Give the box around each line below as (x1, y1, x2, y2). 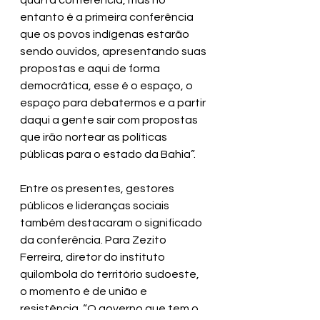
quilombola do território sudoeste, (20, 269, 201, 281)
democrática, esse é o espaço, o (20, 80, 195, 92)
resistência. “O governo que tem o (20, 303, 201, 315)
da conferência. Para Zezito (20, 234, 169, 246)
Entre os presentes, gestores (20, 183, 176, 195)
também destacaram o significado (20, 217, 204, 229)
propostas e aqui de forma (20, 63, 162, 75)
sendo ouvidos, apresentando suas (20, 46, 209, 58)
